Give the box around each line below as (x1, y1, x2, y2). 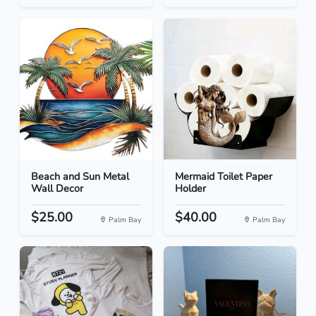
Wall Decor (31, 181, 83, 196)
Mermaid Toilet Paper (175, 169, 272, 184)
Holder (175, 181, 206, 196)
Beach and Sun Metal (31, 169, 129, 184)
